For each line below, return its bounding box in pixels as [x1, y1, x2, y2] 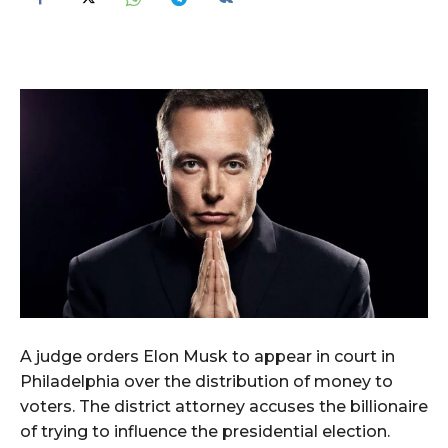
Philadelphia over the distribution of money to [20, 372, 393, 392]
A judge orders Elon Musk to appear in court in [20, 347, 395, 367]
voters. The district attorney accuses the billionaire [20, 397, 428, 417]
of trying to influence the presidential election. [20, 422, 390, 442]
